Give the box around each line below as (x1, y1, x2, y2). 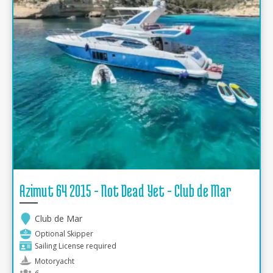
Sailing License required (35, 241, 116, 251)
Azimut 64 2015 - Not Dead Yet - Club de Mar (19, 182, 232, 200)
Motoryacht (35, 256, 74, 266)
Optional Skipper (35, 229, 93, 239)
